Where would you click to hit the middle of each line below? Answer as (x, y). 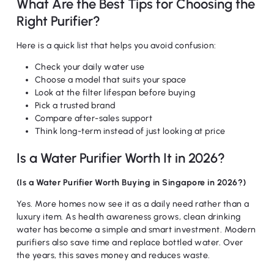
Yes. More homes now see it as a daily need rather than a (133, 204)
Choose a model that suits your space (110, 80)
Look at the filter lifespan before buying (115, 93)
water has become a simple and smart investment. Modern (136, 230)
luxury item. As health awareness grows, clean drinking (128, 217)
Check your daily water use (90, 67)
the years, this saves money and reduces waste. (113, 255)
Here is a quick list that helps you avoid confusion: (116, 46)
